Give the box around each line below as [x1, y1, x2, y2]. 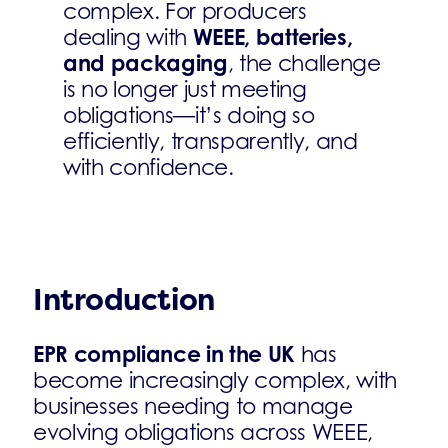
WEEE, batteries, [192, 23, 353, 50]
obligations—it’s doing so [62, 102, 315, 128]
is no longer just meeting [62, 76, 307, 102]
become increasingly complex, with [33, 367, 398, 393]
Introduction [33, 281, 215, 319]
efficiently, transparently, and [62, 128, 358, 154]
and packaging [62, 49, 228, 76]
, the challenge [227, 50, 381, 76]
